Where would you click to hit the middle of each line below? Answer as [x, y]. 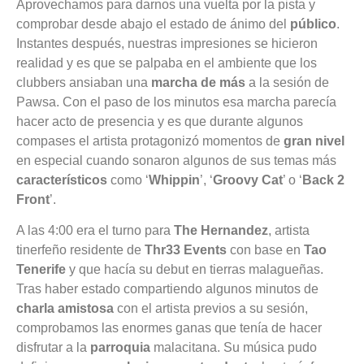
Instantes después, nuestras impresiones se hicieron [167, 43]
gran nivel [314, 141]
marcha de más [198, 82]
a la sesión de [287, 82]
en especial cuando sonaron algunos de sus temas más [176, 160]
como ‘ [128, 180]
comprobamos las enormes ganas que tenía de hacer [169, 327]
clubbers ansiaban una [84, 82]
